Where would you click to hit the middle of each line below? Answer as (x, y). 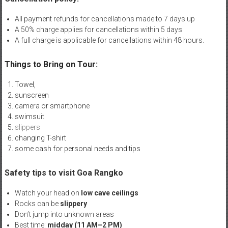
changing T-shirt (40, 138)
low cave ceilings (109, 193)
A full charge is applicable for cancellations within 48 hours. (109, 40)
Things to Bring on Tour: (52, 64)
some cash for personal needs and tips (77, 148)
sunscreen (32, 95)
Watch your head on (48, 193)
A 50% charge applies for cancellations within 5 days (98, 29)
